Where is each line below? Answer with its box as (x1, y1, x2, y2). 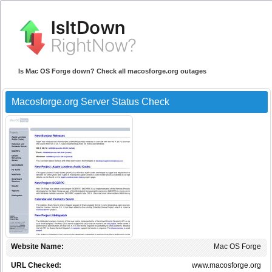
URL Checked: (11, 261, 61, 270)
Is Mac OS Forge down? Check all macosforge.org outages (18, 67, 206, 75)
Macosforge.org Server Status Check (12, 97, 169, 107)
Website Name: (11, 242, 64, 251)
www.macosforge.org (192, 261, 261, 270)
